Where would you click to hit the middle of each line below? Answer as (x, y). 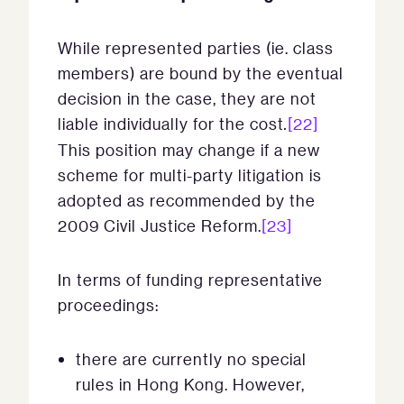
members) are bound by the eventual (201, 73)
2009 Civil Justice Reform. (160, 225)
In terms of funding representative (190, 280)
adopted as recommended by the (187, 200)
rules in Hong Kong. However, (190, 384)
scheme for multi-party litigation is (190, 175)
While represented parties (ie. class (196, 48)
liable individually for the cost (171, 124)
